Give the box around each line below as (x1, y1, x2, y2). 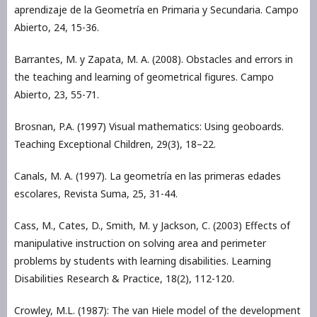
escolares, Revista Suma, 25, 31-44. (14, 186, 178, 200)
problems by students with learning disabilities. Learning (14, 253, 271, 267)
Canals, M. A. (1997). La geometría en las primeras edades (14, 168, 281, 183)
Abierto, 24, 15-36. (14, 20, 99, 34)
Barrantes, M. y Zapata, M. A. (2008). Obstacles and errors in (14, 52, 293, 66)
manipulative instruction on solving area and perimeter (14, 236, 266, 250)
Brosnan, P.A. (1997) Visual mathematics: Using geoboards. (14, 119, 284, 133)
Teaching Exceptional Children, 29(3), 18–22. (14, 137, 216, 151)
